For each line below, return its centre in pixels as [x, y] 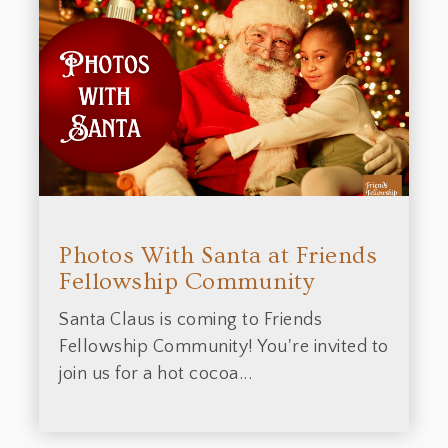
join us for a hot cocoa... [155, 373]
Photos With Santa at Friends [218, 255]
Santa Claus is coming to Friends [190, 319]
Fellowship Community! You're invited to [224, 346]
